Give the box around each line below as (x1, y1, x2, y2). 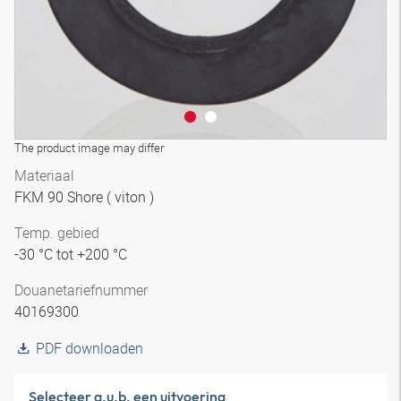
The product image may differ (14, 140, 164, 156)
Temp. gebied (14, 223, 99, 243)
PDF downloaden (36, 338, 143, 358)
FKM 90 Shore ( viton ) (14, 187, 158, 207)
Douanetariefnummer (14, 280, 148, 300)
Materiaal (14, 166, 74, 185)
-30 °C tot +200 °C (14, 244, 131, 264)
